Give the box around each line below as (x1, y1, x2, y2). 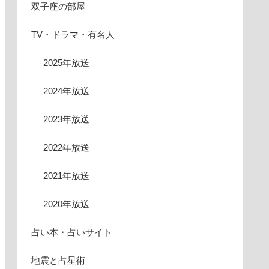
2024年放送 (43, 85, 89, 96)
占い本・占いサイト (31, 226, 112, 237)
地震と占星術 (31, 255, 85, 265)
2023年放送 (43, 113, 89, 124)
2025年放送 (43, 57, 89, 68)
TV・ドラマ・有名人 (31, 29, 115, 40)
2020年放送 (43, 198, 89, 209)
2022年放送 (43, 142, 89, 153)
